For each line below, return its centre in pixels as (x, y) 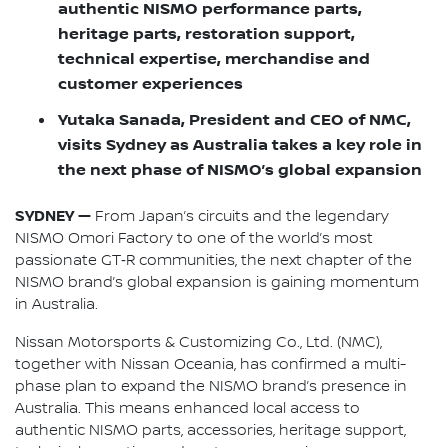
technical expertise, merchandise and (214, 60)
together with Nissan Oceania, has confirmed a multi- (210, 364)
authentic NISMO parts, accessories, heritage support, (210, 430)
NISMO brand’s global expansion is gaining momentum (217, 282)
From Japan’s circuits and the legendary (240, 216)
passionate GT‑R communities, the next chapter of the (213, 260)
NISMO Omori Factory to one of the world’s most (194, 238)
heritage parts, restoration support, (206, 35)
